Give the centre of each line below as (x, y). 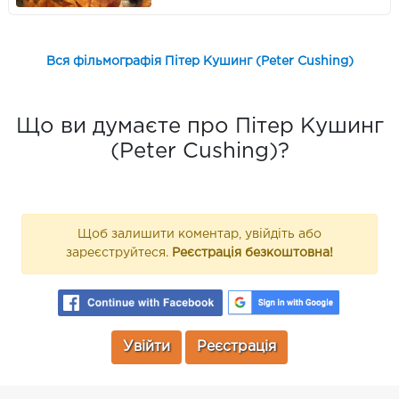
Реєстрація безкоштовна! (252, 253)
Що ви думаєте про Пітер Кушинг (199, 127)
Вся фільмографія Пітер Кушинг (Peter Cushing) (199, 62)
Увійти (147, 347)
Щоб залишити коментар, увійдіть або (199, 235)
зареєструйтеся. (119, 253)
